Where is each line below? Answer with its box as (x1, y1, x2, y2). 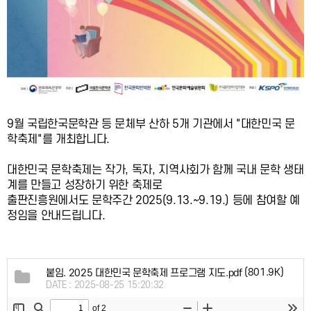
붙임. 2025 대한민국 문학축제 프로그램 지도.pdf (46, 267, 242, 279)
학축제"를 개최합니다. (7, 133, 110, 146)
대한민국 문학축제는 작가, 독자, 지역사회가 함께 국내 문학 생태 (7, 163, 304, 176)
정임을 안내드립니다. (7, 209, 106, 222)
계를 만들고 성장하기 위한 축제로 (7, 178, 162, 192)
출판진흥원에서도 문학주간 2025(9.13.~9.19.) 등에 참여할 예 (7, 194, 300, 207)
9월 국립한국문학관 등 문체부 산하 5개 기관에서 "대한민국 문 (7, 117, 295, 131)
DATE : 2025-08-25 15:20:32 (46, 280, 164, 291)
